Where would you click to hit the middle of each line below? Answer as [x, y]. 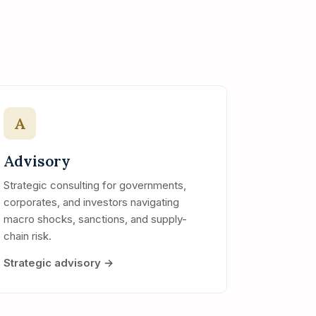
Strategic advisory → [59, 263]
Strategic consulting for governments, [95, 185]
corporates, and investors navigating [91, 202]
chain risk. [28, 236]
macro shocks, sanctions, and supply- [95, 219]
